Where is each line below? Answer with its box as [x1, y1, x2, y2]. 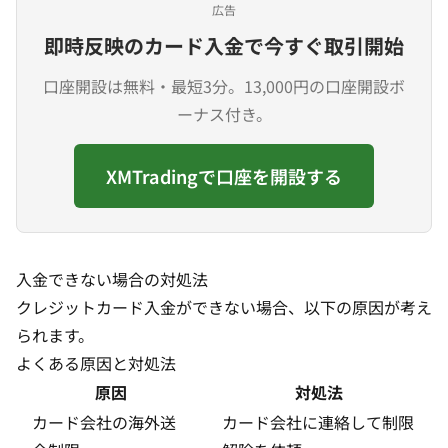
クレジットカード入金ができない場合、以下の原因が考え [16, 295, 432, 319]
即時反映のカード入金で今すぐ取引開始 [44, 31, 404, 60]
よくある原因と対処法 [16, 351, 176, 375]
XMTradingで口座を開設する [106, 163, 342, 189]
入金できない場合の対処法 [16, 267, 208, 291]
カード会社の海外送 [32, 410, 176, 434]
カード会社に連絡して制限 [222, 410, 414, 434]
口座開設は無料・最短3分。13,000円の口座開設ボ [43, 74, 405, 98]
